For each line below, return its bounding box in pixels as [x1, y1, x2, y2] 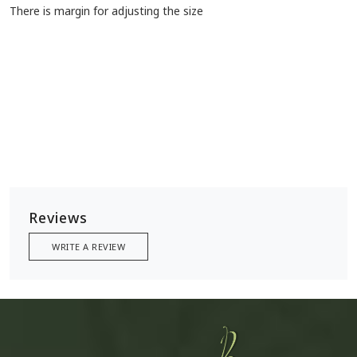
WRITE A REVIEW [52, 241, 125, 253]
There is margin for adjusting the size [10, 3, 203, 19]
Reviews [29, 208, 88, 228]
